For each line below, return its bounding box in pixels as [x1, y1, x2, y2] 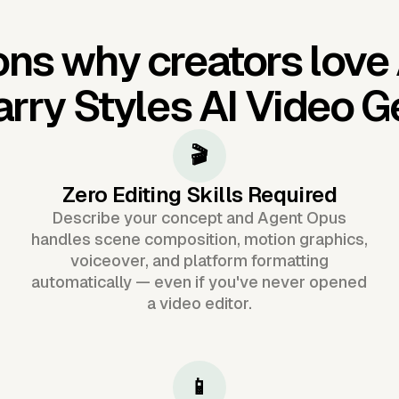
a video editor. [146, 293, 252, 313]
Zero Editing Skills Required [61, 182, 338, 207]
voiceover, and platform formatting [69, 250, 329, 270]
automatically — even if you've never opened [31, 272, 368, 291]
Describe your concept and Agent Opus [52, 208, 347, 227]
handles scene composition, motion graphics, [30, 229, 368, 248]
